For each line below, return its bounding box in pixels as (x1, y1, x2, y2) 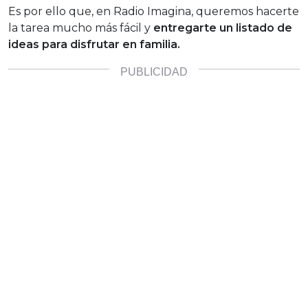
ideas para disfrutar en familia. (8, 38, 180, 52)
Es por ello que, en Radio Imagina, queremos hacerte (8, 5, 299, 19)
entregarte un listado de (153, 21, 292, 35)
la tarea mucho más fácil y (8, 21, 153, 35)
